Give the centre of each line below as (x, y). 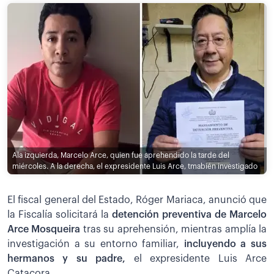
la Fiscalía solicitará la (60, 214)
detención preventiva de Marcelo (189, 214)
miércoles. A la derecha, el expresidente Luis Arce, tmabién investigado (135, 166)
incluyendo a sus (225, 244)
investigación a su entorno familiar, (96, 244)
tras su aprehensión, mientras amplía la (174, 229)
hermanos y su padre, (67, 258)
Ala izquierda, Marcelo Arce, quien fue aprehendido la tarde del (121, 155)
